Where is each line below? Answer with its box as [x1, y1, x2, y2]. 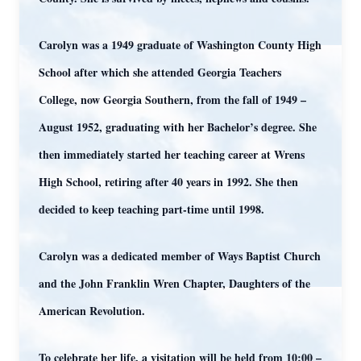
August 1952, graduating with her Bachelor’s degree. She [39, 118, 317, 135]
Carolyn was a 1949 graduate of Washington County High [39, 36, 322, 53]
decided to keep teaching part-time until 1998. [39, 201, 264, 218]
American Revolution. [39, 302, 145, 319]
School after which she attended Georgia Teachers [39, 64, 281, 81]
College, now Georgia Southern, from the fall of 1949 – [39, 91, 306, 108]
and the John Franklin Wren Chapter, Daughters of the [39, 275, 310, 292]
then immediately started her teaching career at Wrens [39, 146, 305, 163]
